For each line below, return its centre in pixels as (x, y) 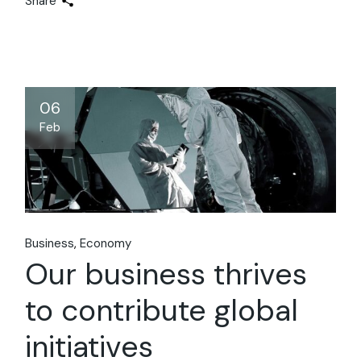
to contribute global (162, 310)
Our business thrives (166, 274)
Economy (106, 243)
